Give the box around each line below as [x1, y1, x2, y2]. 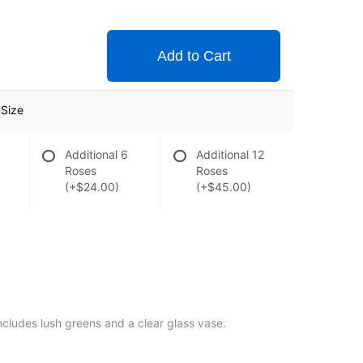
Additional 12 [196, 147, 265, 161]
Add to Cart [156, 48, 231, 64]
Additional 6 [64, 147, 128, 161]
